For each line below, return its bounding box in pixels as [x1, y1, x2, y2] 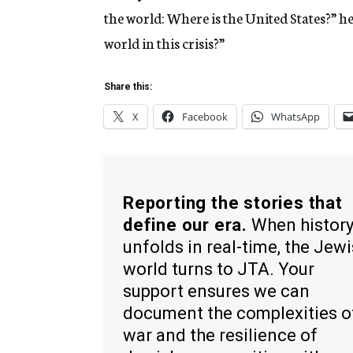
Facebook [182, 110, 228, 124]
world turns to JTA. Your [123, 258, 314, 279]
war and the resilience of [123, 325, 318, 345]
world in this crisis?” [104, 32, 225, 54]
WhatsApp [271, 110, 320, 124]
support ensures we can [123, 281, 310, 301]
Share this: [104, 81, 152, 93]
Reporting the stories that [123, 192, 343, 213]
